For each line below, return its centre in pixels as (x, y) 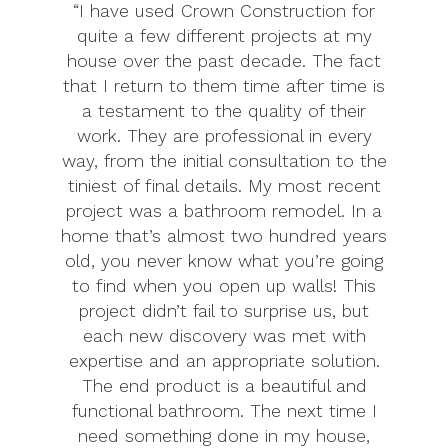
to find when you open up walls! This (224, 286)
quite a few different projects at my (224, 36)
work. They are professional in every (224, 136)
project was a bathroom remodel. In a (224, 211)
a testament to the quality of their (224, 111)
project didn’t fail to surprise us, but (224, 311)
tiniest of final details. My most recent (224, 186)
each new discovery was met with (224, 336)
